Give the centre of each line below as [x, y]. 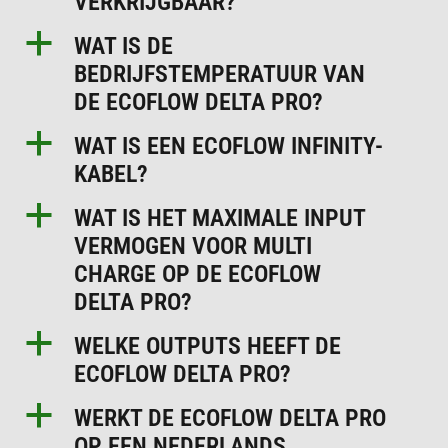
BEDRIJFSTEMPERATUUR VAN [220, 73]
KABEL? [111, 173]
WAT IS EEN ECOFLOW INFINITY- [229, 145]
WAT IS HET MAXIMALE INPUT [220, 217]
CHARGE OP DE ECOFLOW [198, 273]
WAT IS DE [124, 45]
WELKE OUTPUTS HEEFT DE [208, 345]
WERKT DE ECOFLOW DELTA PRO [230, 417]
